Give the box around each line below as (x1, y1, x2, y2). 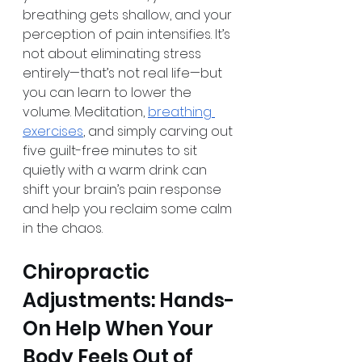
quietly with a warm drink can (23, 161, 210, 180)
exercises (23, 122, 83, 141)
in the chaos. (23, 219, 103, 238)
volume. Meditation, (23, 103, 148, 122)
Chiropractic (23, 259, 154, 286)
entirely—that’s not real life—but (23, 64, 225, 83)
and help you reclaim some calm (23, 200, 235, 219)
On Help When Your (23, 315, 217, 343)
